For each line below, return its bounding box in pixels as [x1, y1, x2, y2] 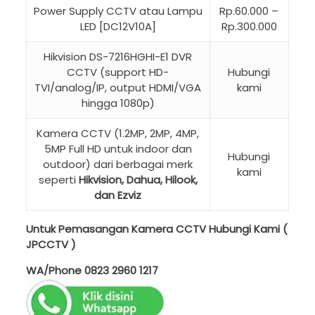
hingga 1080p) [81, 96, 155, 111]
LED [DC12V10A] [79, 19, 156, 34]
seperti [38, 172, 79, 188]
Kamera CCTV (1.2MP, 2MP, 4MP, [37, 126, 200, 141]
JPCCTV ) [25, 237, 76, 252]
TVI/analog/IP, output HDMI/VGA [34, 80, 202, 96]
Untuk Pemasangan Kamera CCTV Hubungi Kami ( [25, 221, 288, 237]
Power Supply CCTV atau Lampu [33, 4, 202, 19]
